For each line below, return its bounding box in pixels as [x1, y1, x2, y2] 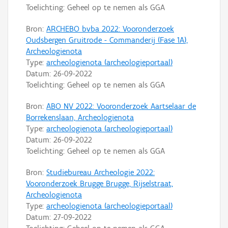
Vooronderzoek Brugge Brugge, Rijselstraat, [26, 178, 173, 188]
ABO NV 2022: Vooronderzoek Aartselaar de [46, 101, 196, 111]
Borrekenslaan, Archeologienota [26, 112, 134, 122]
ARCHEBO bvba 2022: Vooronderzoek [46, 23, 174, 34]
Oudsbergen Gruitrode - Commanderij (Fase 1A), [26, 35, 188, 45]
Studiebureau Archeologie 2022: [46, 167, 155, 177]
